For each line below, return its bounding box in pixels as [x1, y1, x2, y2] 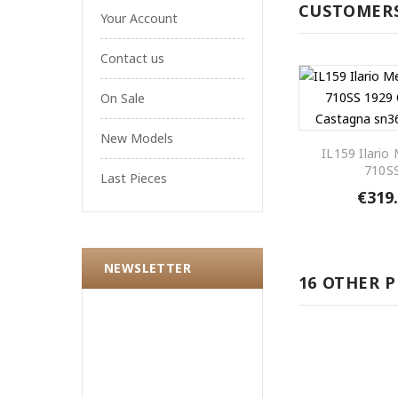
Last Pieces [100, 170, 167, 187]
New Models [100, 130, 173, 147]
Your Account [100, 10, 178, 28]
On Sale [100, 90, 145, 107]
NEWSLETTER [104, 259, 191, 277]
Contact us [100, 50, 164, 68]
